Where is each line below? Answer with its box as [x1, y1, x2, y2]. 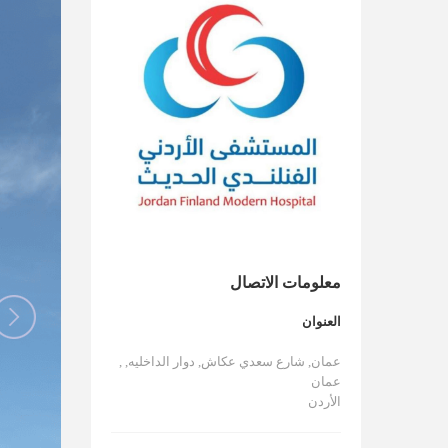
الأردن [308, 393, 341, 409]
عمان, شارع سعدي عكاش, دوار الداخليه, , [119, 353, 341, 369]
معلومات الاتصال [230, 273, 341, 291]
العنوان [302, 313, 341, 329]
